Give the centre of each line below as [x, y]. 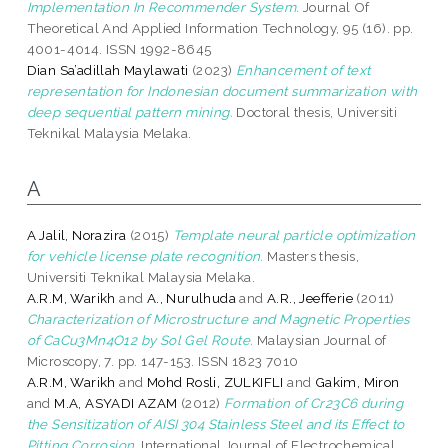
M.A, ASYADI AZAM [116, 402]
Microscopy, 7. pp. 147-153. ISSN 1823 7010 [162, 360]
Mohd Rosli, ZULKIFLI [217, 381]
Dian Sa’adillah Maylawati [107, 69]
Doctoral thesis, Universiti [315, 111]
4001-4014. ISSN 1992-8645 [119, 48]
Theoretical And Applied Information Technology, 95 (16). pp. [220, 27]
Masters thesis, [311, 255]
